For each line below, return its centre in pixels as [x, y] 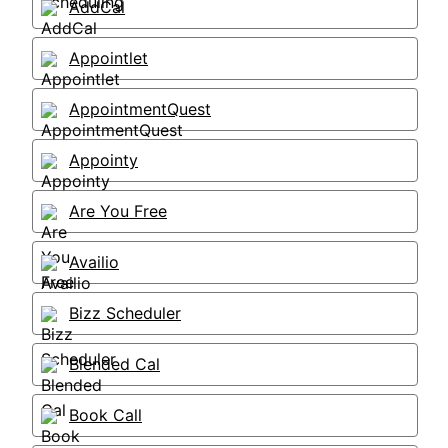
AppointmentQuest [140, 109]
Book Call [105, 415]
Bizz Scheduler [125, 313]
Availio [94, 262]
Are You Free [118, 211]
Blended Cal [114, 364]
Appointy [103, 160]
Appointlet [108, 58]
